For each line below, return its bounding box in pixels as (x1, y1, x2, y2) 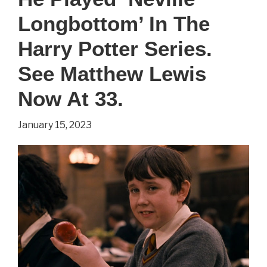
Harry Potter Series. (18, 36, 212, 60)
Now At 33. (18, 86, 123, 110)
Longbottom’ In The (18, 11, 210, 35)
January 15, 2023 (18, 119, 92, 131)
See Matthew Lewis (18, 61, 206, 85)
